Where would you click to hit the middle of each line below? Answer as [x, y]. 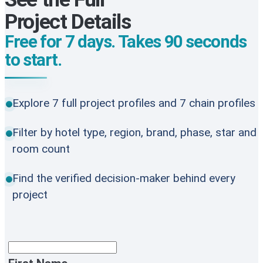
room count [41, 149]
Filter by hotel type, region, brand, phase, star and [134, 132]
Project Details [68, 22]
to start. [33, 60]
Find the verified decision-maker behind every [124, 178]
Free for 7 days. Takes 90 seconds [126, 42]
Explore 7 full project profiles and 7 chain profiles [134, 103]
